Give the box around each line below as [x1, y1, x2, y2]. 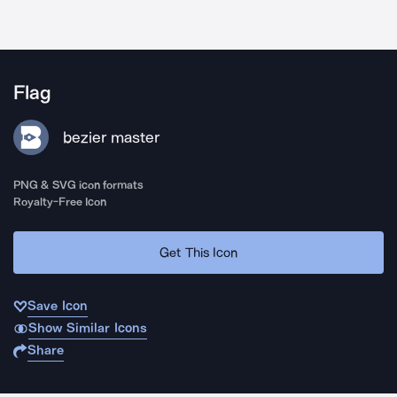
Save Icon [27, 298, 88, 314]
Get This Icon [160, 244, 237, 261]
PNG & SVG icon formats [13, 178, 144, 191]
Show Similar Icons [27, 320, 147, 336]
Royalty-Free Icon [13, 195, 107, 208]
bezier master [63, 128, 160, 147]
